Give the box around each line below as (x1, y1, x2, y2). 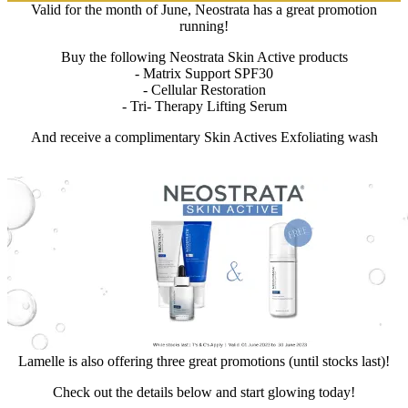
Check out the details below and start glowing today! (53, 384, 355, 400)
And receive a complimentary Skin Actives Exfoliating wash (30, 129, 378, 145)
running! (179, 18, 229, 34)
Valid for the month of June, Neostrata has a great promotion (31, 2, 377, 17)
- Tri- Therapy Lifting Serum (121, 98, 287, 114)
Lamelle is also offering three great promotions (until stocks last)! (18, 353, 390, 369)
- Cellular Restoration (142, 82, 266, 97)
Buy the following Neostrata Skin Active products (60, 49, 348, 65)
